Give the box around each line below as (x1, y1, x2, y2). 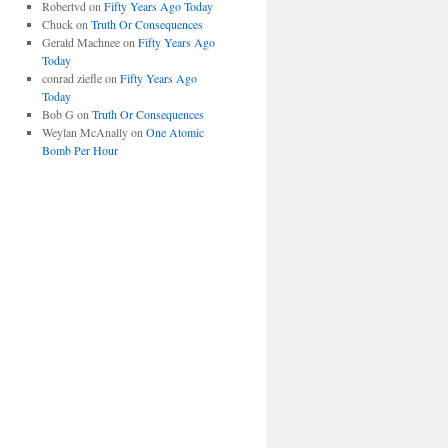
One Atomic (145, 124, 204, 140)
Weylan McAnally (41, 124, 128, 140)
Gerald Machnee (41, 34, 120, 50)
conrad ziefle (41, 70, 102, 86)
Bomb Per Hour (41, 142, 118, 158)
